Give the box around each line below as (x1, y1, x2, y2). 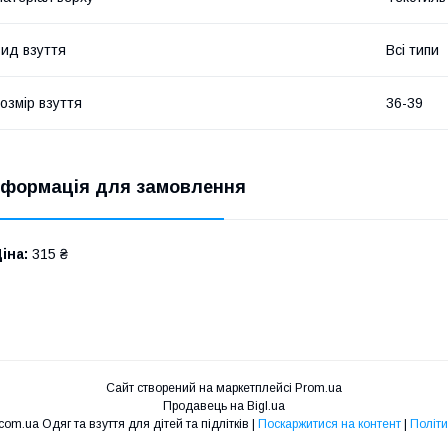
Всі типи (386, 41, 439, 58)
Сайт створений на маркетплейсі (106, 380, 295, 395)
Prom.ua (295, 380, 342, 395)
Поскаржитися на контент (257, 416, 401, 431)
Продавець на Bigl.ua (163, 398, 285, 413)
